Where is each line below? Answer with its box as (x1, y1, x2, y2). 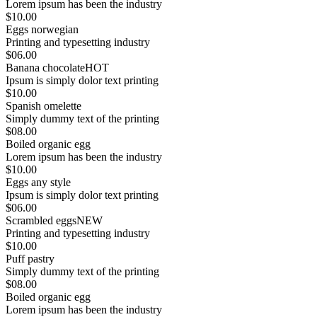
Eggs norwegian (6, 23, 79, 36)
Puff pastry (6, 253, 54, 265)
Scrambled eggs (6, 214, 76, 227)
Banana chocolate (6, 62, 85, 74)
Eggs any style (6, 176, 71, 189)
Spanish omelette (6, 100, 81, 113)
